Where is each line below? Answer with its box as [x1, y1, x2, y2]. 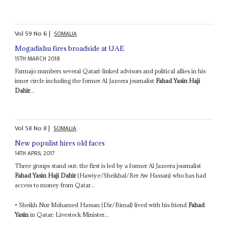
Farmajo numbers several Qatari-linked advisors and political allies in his [15, 67, 206, 75]
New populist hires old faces [15, 138, 105, 148]
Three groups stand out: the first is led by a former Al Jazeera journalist [15, 162, 202, 170]
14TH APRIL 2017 [15, 149, 55, 159]
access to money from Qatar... [15, 181, 96, 189]
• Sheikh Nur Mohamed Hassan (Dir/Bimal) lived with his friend [15, 201, 189, 209]
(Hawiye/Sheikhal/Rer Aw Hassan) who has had [76, 172, 207, 180]
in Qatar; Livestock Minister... [28, 211, 109, 219]
